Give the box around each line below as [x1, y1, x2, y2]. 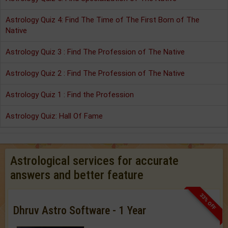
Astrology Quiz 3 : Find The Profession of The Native [6, 47, 185, 56]
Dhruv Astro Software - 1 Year [13, 204, 146, 217]
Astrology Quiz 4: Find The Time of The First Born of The [6, 15, 199, 24]
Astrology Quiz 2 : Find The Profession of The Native [6, 68, 185, 78]
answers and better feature [10, 167, 144, 182]
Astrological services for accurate [10, 153, 179, 168]
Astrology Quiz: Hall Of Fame [6, 111, 103, 121]
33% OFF [198, 192, 217, 211]
